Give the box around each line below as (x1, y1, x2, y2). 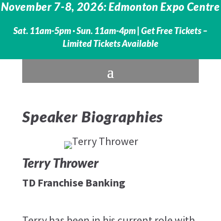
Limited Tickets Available (63, 38, 158, 49)
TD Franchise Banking (22, 176, 125, 190)
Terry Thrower (22, 155, 99, 171)
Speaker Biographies (22, 108, 163, 126)
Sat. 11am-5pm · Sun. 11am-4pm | (13, 26, 141, 37)
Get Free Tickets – (141, 26, 208, 37)
